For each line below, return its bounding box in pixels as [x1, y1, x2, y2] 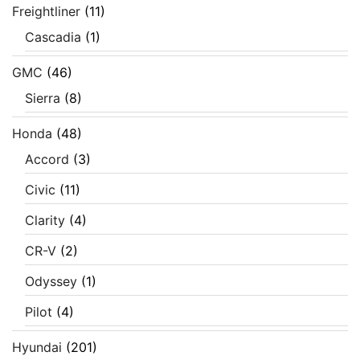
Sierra [25, 90, 60, 107]
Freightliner [12, 3, 80, 20]
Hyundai [12, 339, 62, 356]
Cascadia [25, 29, 81, 46]
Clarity [25, 212, 65, 229]
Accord [25, 151, 69, 168]
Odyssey [25, 273, 77, 290]
